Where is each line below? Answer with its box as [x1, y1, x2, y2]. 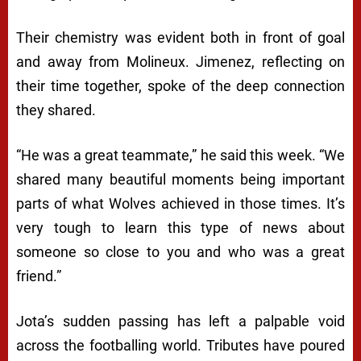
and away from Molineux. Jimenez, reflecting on [16, 52, 345, 70]
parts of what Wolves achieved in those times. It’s [16, 194, 345, 212]
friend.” [16, 267, 61, 284]
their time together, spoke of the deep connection [16, 77, 345, 94]
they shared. [16, 101, 96, 118]
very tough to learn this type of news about [16, 218, 345, 236]
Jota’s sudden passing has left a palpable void [16, 312, 345, 330]
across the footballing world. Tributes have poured [16, 336, 345, 354]
